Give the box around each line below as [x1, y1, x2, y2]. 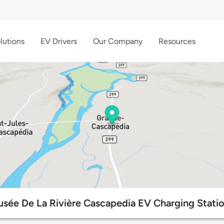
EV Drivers [40, 36, 77, 46]
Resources [158, 36, 195, 46]
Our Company [93, 36, 142, 46]
